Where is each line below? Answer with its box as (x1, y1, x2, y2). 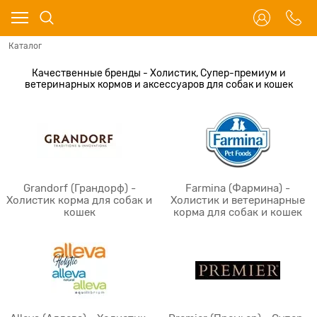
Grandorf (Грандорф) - (23, 183, 136, 194)
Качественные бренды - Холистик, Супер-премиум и (31, 67, 286, 79)
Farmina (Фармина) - (185, 183, 290, 194)
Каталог (8, 41, 42, 51)
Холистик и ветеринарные (171, 195, 305, 206)
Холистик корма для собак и (6, 195, 152, 206)
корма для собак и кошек (173, 207, 302, 218)
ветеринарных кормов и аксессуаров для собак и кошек (24, 79, 293, 90)
